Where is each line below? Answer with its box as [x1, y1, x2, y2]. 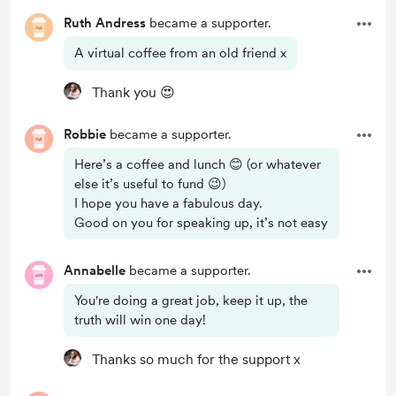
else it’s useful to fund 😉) [74, 176, 226, 192]
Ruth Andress [64, 15, 146, 31]
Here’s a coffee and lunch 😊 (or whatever [74, 156, 321, 172]
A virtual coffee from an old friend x [74, 45, 286, 61]
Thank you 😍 [92, 84, 175, 101]
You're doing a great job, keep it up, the [74, 293, 308, 308]
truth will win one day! [74, 312, 206, 328]
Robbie [64, 126, 106, 142]
